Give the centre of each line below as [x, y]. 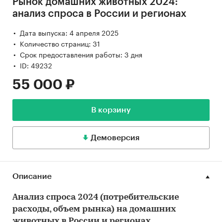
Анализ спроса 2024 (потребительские [96, 198]
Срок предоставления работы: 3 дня [81, 54]
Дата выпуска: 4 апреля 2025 [69, 32]
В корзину [111, 110]
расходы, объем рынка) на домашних [94, 210]
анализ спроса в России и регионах [99, 14]
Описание [32, 177]
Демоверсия [115, 138]
